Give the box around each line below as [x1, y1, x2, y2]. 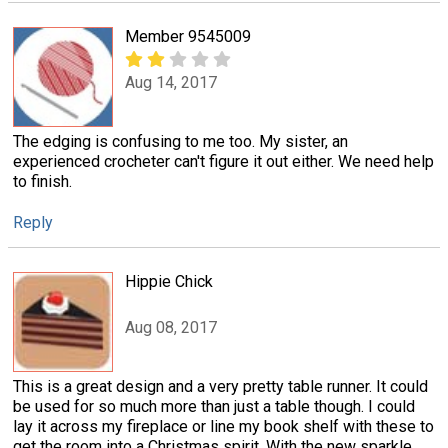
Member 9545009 [125, 26, 251, 46]
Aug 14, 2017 [125, 73, 217, 93]
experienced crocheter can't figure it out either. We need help [13, 151, 434, 171]
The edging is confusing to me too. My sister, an [13, 131, 348, 151]
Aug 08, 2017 [125, 318, 217, 338]
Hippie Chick [125, 271, 213, 291]
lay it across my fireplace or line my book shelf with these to [13, 416, 434, 436]
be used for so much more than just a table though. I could [13, 396, 415, 416]
